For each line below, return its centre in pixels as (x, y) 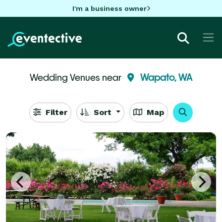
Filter (55, 112)
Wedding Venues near (77, 77)
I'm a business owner (109, 8)
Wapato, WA (166, 77)
